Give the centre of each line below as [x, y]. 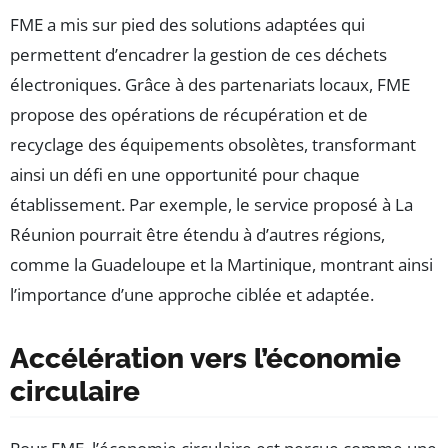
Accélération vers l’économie [205, 358]
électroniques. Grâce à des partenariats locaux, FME [210, 84]
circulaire [75, 391]
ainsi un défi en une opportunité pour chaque [185, 174]
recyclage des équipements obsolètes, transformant [213, 144]
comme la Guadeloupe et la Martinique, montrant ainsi [221, 264]
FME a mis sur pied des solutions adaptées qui [187, 24]
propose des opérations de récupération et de [189, 114]
